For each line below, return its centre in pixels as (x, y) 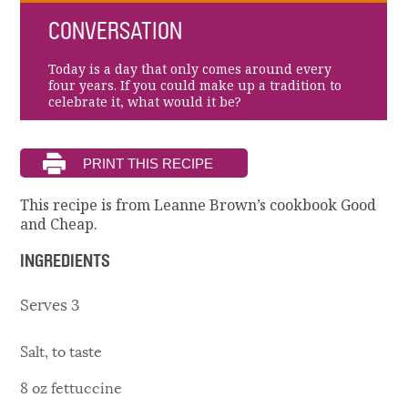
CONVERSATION (115, 32)
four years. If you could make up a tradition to (194, 85)
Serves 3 (50, 303)
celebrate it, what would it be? (144, 102)
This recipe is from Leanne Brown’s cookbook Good (199, 205)
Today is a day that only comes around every (189, 69)
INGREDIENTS (66, 261)
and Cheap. (59, 224)
